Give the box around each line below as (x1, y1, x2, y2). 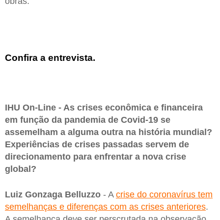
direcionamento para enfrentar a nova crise (5, 151, 186, 162)
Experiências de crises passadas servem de (5, 139, 189, 149)
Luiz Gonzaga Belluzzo (5, 189, 101, 199)
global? (5, 164, 36, 174)
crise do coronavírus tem (116, 189, 213, 199)
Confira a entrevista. (5, 52, 95, 63)
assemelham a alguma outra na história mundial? (5, 127, 212, 137)
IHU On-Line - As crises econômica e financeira (5, 102, 203, 112)
